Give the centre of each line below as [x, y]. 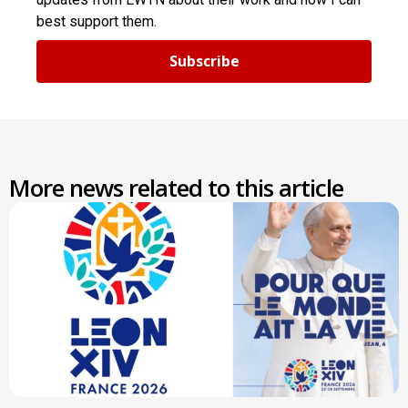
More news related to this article [176, 187]
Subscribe [204, 61]
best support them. [97, 21]
